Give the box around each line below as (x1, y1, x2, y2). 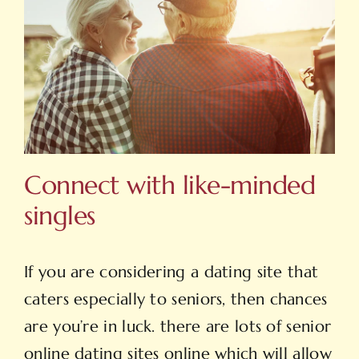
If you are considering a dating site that (24, 262, 319, 283)
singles (24, 199, 95, 232)
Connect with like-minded (24, 168, 316, 201)
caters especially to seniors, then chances (24, 289, 328, 310)
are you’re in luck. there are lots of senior (24, 317, 332, 337)
